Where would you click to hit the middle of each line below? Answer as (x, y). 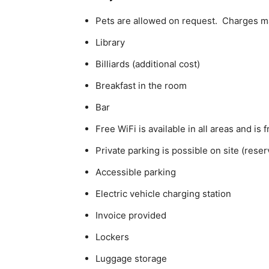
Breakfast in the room (141, 86)
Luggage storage (131, 258)
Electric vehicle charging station (163, 194)
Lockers (112, 237)
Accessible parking (136, 172)
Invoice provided (131, 215)
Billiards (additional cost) (148, 64)
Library (110, 42)
